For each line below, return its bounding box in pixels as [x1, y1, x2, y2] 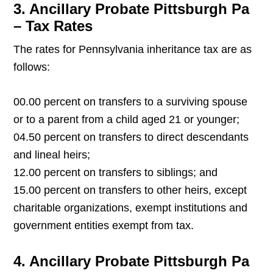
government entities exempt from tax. [13, 219, 194, 232]
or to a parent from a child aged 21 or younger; [13, 113, 240, 126]
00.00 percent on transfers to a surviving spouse [13, 96, 248, 108]
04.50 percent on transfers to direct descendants [13, 131, 249, 144]
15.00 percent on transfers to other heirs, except [13, 184, 247, 197]
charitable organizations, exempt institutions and [13, 202, 248, 214]
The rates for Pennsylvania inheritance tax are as [13, 43, 252, 56]
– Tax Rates [13, 18, 93, 35]
